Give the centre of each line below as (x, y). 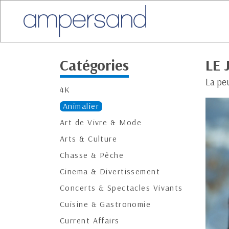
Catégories (94, 65)
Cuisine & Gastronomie (106, 204)
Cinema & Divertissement (110, 171)
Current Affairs (90, 220)
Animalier (81, 106)
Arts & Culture (89, 139)
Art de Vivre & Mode (101, 122)
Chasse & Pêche (92, 155)
